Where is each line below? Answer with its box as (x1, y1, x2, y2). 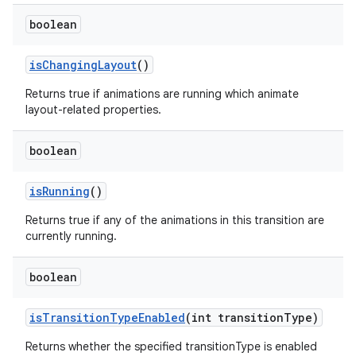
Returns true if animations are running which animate (25, 87, 299, 101)
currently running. (25, 229, 117, 243)
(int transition (185, 310, 284, 325)
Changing (42, 57, 98, 72)
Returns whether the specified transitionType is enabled (25, 339, 317, 354)
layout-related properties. (25, 103, 161, 117)
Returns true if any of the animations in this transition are (25, 213, 324, 227)
